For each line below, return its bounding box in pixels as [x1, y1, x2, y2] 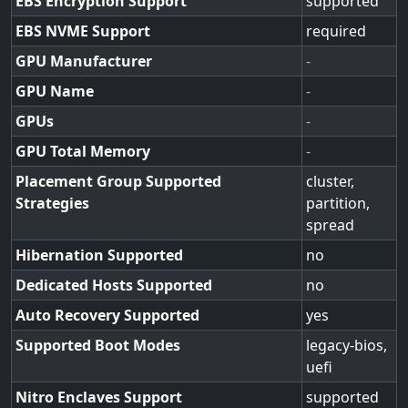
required [306, 21, 366, 41]
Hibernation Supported [15, 245, 183, 265]
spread [306, 215, 354, 235]
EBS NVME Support [15, 21, 150, 41]
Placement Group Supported [15, 171, 221, 191]
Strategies [15, 193, 89, 213]
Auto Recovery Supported [15, 305, 199, 325]
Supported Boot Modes [15, 335, 180, 355]
